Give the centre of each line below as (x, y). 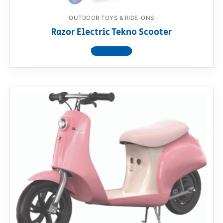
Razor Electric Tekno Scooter (111, 33)
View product (111, 51)
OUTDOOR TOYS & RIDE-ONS (111, 18)
